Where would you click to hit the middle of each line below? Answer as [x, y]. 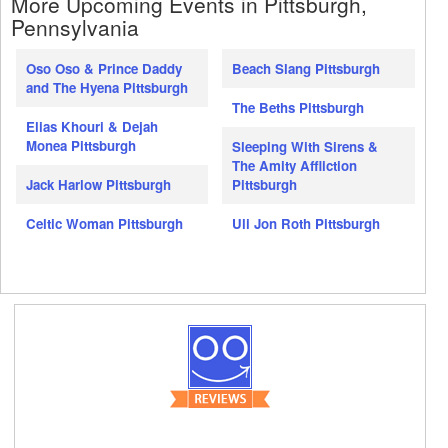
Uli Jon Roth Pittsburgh [306, 224]
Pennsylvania [75, 27]
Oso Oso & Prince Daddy [104, 69]
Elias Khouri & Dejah [92, 127]
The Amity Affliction [295, 166]
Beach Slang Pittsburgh [306, 69]
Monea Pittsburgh [81, 146]
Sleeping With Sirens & [305, 147]
